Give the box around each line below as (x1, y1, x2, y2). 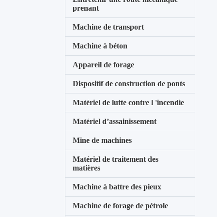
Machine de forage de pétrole (73, 201, 169, 210)
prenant (73, 4, 99, 12)
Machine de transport (73, 23, 144, 31)
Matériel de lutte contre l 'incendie (73, 98, 185, 107)
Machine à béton (73, 42, 128, 50)
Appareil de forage (73, 61, 135, 69)
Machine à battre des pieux (73, 183, 162, 191)
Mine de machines (73, 136, 132, 144)
